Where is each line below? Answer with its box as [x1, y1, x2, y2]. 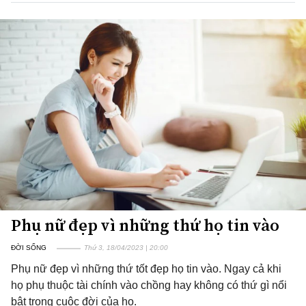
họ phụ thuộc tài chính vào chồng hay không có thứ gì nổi [11, 279, 287, 291]
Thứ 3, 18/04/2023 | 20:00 [84, 244, 168, 251]
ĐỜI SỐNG [11, 244, 46, 251]
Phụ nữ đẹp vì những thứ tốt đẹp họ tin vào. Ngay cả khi [11, 263, 281, 275]
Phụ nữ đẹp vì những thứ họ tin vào [11, 214, 279, 236]
